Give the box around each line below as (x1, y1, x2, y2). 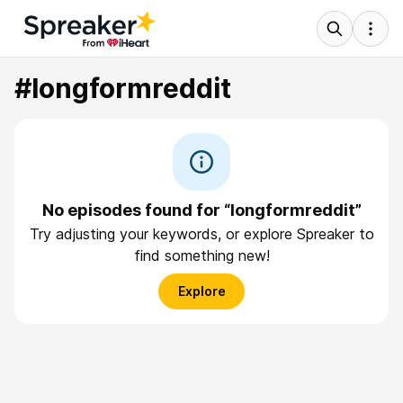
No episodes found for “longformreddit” (41, 201, 362, 219)
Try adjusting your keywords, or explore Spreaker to (29, 225, 374, 243)
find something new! (133, 246, 270, 264)
